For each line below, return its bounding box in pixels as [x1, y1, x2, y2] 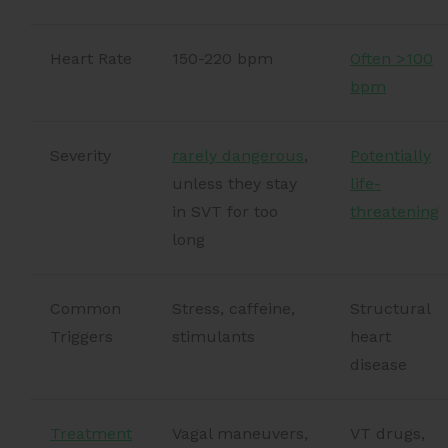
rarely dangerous [172, 145, 304, 165]
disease [350, 354, 407, 374]
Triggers [50, 326, 113, 346]
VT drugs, [350, 423, 425, 443]
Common [50, 298, 121, 318]
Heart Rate [50, 48, 132, 68]
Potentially [350, 145, 431, 165]
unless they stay [172, 173, 297, 193]
